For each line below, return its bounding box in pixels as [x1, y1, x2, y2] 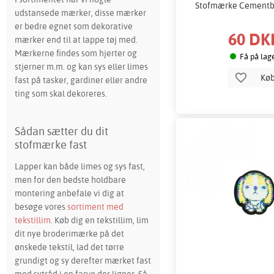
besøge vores [14, 201, 67, 213]
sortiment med [67, 201, 124, 213]
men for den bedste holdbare [14, 174, 126, 186]
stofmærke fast [14, 138, 87, 152]
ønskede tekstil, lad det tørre [14, 241, 124, 253]
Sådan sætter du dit [14, 124, 108, 139]
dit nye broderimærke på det [14, 228, 124, 240]
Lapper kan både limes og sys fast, [14, 160, 145, 172]
